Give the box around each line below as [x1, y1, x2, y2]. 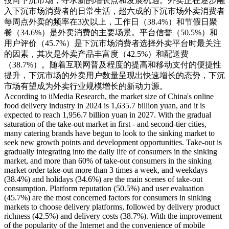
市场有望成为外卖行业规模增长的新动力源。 [4, 81, 168, 90]
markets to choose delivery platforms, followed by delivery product [4, 202, 220, 211]
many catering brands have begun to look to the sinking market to [4, 128, 215, 138]
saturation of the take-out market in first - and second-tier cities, [4, 119, 207, 128]
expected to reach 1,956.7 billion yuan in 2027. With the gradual [4, 110, 211, 119]
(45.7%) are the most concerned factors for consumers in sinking [4, 193, 211, 202]
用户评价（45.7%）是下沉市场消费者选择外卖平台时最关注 [4, 38, 221, 48]
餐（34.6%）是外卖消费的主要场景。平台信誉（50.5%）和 [4, 28, 218, 37]
